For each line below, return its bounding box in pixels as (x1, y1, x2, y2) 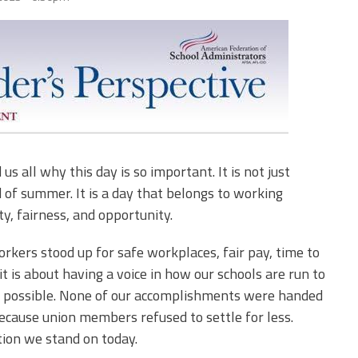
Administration (44, 93, 132, 113)
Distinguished (44, 4, 124, 24)
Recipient (44, 106, 99, 126)
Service (44, 17, 87, 37)
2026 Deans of (44, 68, 129, 88)
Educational (44, 81, 113, 101)
